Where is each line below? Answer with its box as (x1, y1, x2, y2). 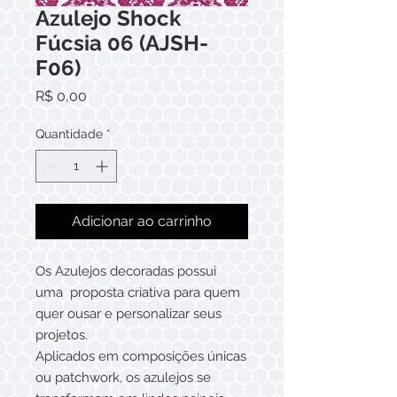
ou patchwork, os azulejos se (35, 370, 211, 385)
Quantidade (35, 127, 103, 141)
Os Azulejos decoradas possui (35, 263, 216, 279)
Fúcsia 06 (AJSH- (35, 30, 208, 56)
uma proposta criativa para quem (35, 284, 240, 300)
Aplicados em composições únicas (35, 348, 246, 364)
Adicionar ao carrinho (72, 213, 212, 230)
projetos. (35, 327, 88, 343)
